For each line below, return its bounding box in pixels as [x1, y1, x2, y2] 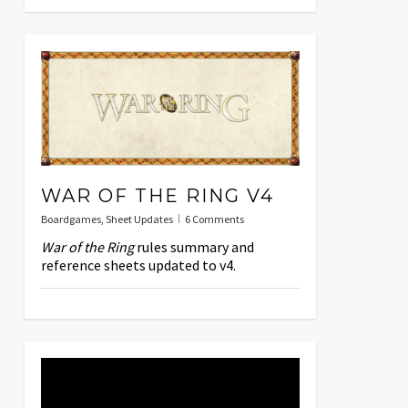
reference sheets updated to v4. [40, 256, 236, 275]
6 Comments [184, 212, 244, 227]
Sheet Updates [105, 212, 173, 227]
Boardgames [40, 212, 101, 227]
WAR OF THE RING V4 [40, 185, 274, 208]
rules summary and [133, 238, 254, 257]
